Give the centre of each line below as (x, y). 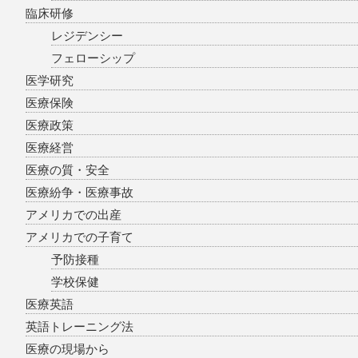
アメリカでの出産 (74, 215)
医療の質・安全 (68, 170)
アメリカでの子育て (80, 237)
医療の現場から (68, 349)
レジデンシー (87, 36)
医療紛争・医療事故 (80, 193)
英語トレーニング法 (80, 327)
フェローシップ (93, 58)
